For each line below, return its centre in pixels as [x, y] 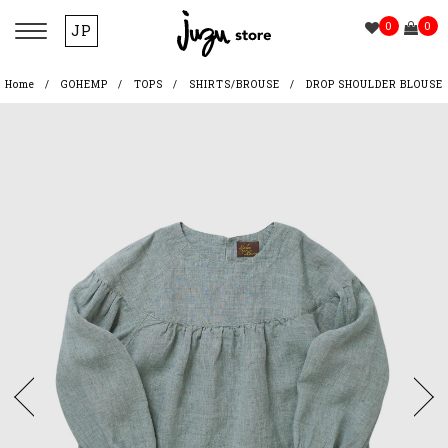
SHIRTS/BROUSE [234, 84]
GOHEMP [84, 84]
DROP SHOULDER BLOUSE [374, 84]
